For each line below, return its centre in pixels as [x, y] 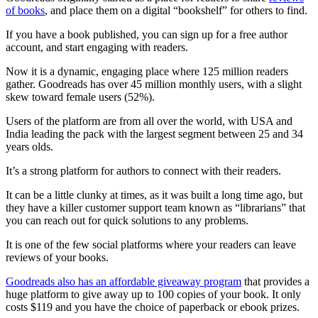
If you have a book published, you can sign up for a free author [147, 35]
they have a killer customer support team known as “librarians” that [155, 208]
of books [25, 11]
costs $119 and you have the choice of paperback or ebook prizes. [153, 307]
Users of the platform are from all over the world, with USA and [149, 121]
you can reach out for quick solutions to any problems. [127, 221]
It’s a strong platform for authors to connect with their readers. [143, 171]
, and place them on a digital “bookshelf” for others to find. [176, 11]
